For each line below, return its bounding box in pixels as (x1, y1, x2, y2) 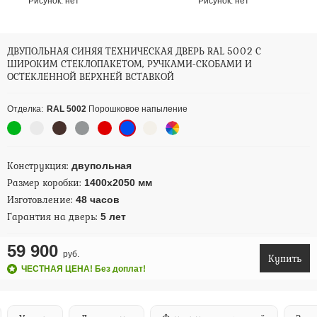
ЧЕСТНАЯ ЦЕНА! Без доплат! (21, 264, 146, 274)
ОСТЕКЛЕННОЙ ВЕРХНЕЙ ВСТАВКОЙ (7, 69, 174, 83)
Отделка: (7, 104, 43, 114)
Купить (267, 250, 301, 265)
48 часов (76, 194, 120, 205)
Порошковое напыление (86, 104, 188, 114)
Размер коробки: (7, 175, 84, 190)
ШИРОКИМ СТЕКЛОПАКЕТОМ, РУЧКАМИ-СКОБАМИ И (7, 57, 252, 71)
